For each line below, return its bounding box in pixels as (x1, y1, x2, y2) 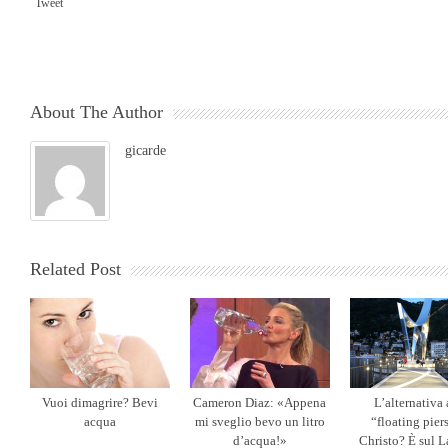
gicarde (125, 143, 166, 158)
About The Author (30, 102, 163, 122)
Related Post (30, 259, 121, 279)
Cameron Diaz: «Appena (193, 395, 327, 410)
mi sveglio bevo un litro (195, 414, 325, 429)
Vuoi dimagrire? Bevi (42, 395, 158, 410)
